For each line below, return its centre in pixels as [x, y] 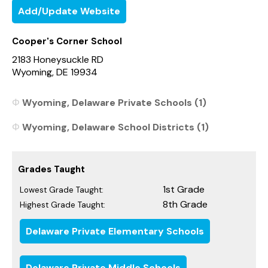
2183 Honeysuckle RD [58, 59]
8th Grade [185, 204]
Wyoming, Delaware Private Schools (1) [114, 102]
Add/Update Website [69, 11]
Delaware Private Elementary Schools [115, 231]
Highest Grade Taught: [63, 205]
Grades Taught [51, 169]
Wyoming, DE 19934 [55, 72]
